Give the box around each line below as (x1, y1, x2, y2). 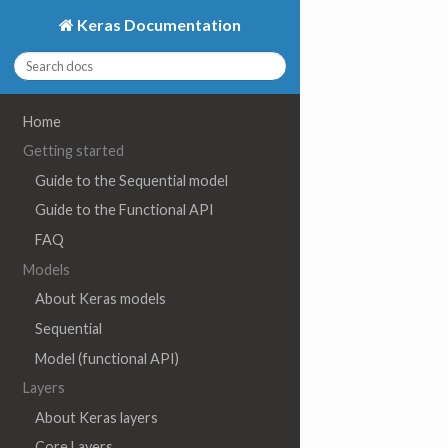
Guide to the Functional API (34, 201, 214, 219)
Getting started (23, 142, 125, 160)
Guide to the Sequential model (34, 171, 228, 189)
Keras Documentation (74, 14, 241, 34)
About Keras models (34, 290, 166, 308)
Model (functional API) (34, 349, 179, 367)
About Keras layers (34, 408, 158, 426)
